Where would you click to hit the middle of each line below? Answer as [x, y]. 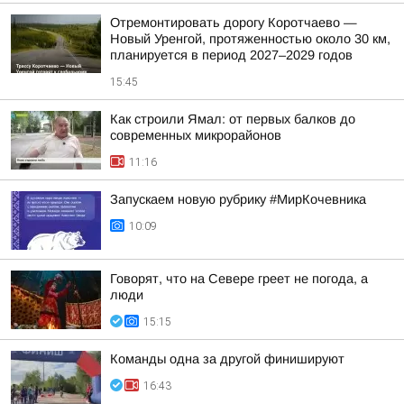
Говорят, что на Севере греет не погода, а [239, 279]
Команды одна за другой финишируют [227, 359]
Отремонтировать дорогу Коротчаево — [234, 23]
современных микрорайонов [196, 135]
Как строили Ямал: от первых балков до [233, 119]
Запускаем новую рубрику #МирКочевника [238, 199]
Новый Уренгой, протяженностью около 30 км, [250, 39]
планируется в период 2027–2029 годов [231, 55]
